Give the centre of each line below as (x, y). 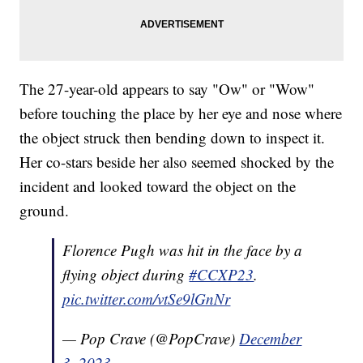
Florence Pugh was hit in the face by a (183, 250)
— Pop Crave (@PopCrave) (151, 339)
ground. (45, 211)
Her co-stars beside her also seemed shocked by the (177, 162)
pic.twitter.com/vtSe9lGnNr (147, 299)
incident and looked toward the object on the (158, 186)
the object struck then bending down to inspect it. (173, 138)
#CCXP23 (222, 275)
